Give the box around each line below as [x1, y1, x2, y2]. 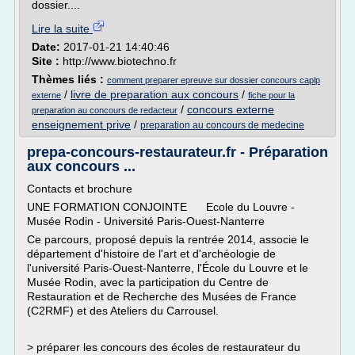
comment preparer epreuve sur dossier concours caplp [107, 75, 320, 85]
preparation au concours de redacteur [32, 105, 177, 115]
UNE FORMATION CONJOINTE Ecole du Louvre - [27, 200, 295, 213]
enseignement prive [32, 118, 131, 131]
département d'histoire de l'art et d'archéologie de [27, 247, 276, 260]
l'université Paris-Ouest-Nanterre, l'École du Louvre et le [27, 261, 308, 274]
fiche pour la [248, 90, 295, 100]
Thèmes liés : [32, 73, 107, 86]
